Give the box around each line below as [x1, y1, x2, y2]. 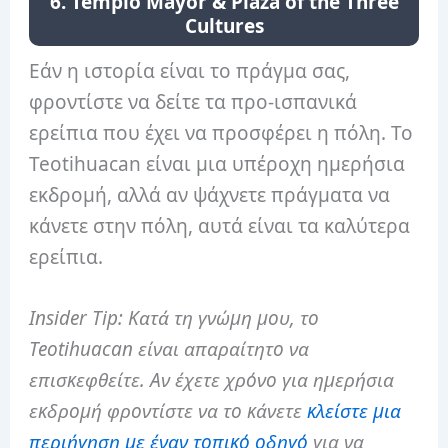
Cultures [184, 12, 264, 39]
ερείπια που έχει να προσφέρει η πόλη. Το [29, 119, 414, 146]
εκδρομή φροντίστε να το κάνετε [29, 398, 308, 425]
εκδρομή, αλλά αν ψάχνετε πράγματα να [29, 181, 391, 208]
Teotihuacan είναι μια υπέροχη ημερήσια [29, 150, 406, 177]
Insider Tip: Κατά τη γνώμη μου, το [29, 305, 320, 332]
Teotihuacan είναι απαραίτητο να [29, 336, 310, 363]
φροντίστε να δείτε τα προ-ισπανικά [29, 88, 358, 115]
